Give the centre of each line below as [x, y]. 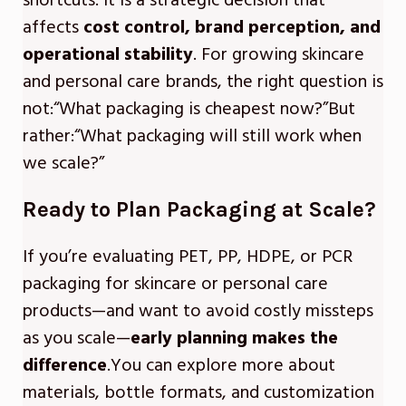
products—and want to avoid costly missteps [198, 311]
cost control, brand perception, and [232, 28]
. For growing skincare [279, 55]
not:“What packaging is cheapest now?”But [189, 109]
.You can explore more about [221, 366]
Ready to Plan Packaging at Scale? [199, 210]
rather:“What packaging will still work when [192, 136]
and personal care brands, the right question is [203, 82]
